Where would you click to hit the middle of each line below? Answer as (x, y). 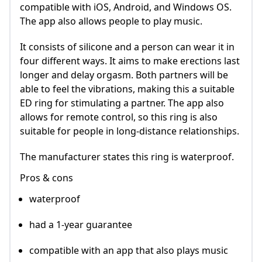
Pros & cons (46, 178)
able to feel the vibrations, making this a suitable (127, 89)
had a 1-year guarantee (81, 225)
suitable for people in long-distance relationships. (130, 131)
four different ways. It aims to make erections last (130, 61)
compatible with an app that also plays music (129, 251)
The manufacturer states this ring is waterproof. (127, 157)
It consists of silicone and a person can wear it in (127, 47)
